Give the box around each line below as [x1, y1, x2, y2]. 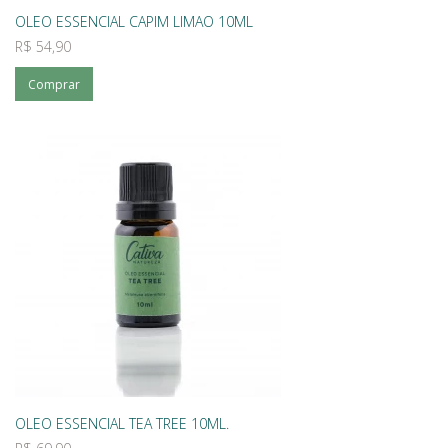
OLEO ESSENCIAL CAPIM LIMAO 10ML [15, 12, 253, 31]
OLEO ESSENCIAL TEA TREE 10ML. [15, 414, 229, 433]
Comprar [28, 75, 80, 93]
